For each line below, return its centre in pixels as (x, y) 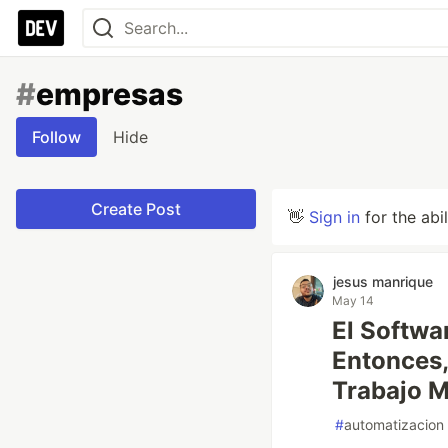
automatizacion (394, 424)
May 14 (353, 300)
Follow (56, 137)
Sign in (334, 217)
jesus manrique (383, 281)
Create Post (136, 209)
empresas (109, 94)
